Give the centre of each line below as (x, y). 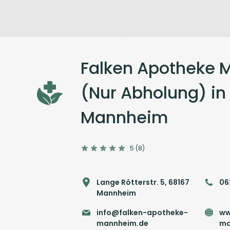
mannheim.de (122, 223)
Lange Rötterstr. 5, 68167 (143, 182)
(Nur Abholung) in (153, 93)
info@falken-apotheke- (142, 212)
